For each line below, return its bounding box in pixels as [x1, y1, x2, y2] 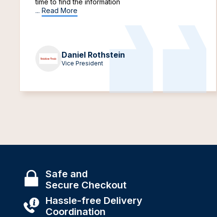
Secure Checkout [46, 179, 126, 191]
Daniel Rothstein [62, 50, 125, 60]
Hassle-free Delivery [46, 194, 142, 206]
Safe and [46, 168, 88, 180]
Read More [42, 6, 77, 15]
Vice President [62, 60, 103, 67]
